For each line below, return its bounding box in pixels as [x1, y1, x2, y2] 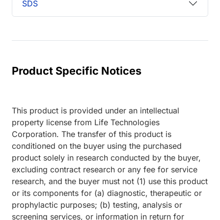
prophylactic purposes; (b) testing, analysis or [12, 200, 182, 210]
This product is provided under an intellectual [12, 106, 179, 116]
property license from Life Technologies [12, 117, 160, 128]
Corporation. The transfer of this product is [12, 129, 171, 139]
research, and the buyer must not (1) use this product [12, 176, 208, 187]
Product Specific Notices [12, 64, 141, 78]
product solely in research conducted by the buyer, [12, 153, 201, 163]
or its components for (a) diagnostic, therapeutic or [12, 188, 202, 198]
